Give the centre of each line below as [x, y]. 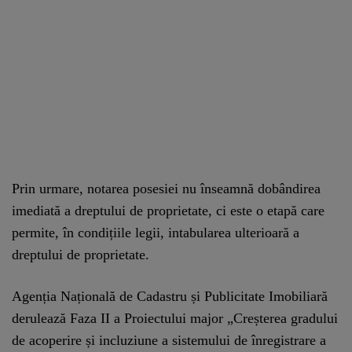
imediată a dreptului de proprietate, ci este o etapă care [168, 210]
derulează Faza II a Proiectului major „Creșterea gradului [175, 318]
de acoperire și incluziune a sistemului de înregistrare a [169, 340]
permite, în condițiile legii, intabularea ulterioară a [156, 232]
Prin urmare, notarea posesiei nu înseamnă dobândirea [166, 188]
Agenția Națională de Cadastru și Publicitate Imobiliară [170, 296]
